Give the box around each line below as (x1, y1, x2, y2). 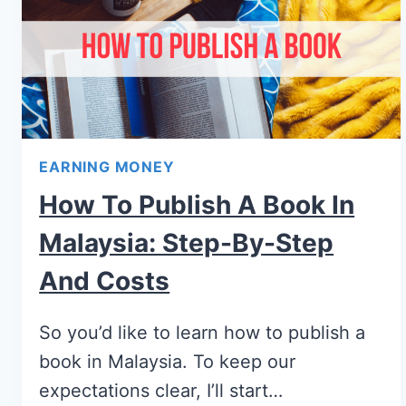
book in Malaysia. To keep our (39, 351, 296, 373)
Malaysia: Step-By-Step (39, 227, 334, 259)
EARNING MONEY (39, 158, 175, 177)
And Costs (39, 266, 170, 297)
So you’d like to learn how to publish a (39, 322, 366, 344)
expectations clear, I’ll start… (39, 380, 284, 402)
